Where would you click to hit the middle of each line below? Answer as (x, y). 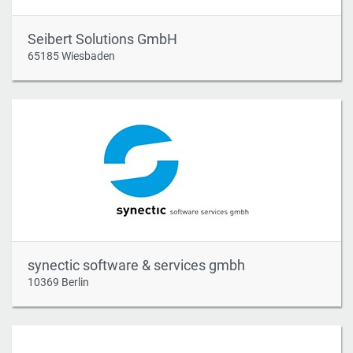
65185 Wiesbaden (71, 56)
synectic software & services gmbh (136, 265)
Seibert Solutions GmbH (102, 39)
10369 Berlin (58, 282)
